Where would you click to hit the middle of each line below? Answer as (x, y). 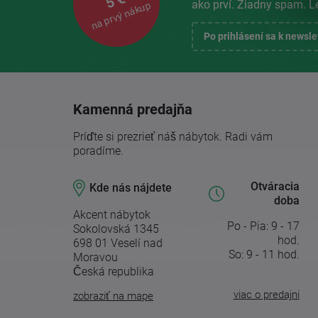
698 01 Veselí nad (118, 243)
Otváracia (275, 186)
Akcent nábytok (112, 214)
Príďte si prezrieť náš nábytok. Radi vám (173, 136)
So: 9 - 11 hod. (264, 254)
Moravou (95, 257)
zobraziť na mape (113, 296)
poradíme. (98, 150)
